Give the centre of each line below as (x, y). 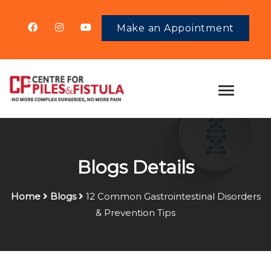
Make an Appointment (175, 28)
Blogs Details (135, 167)
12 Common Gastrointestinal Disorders (173, 196)
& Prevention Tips (135, 212)
